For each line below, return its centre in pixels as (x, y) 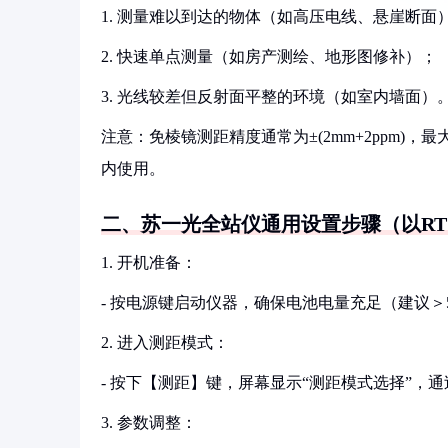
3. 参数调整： (149, 422)
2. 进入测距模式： (165, 342)
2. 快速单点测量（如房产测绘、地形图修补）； (269, 56)
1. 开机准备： (149, 262)
